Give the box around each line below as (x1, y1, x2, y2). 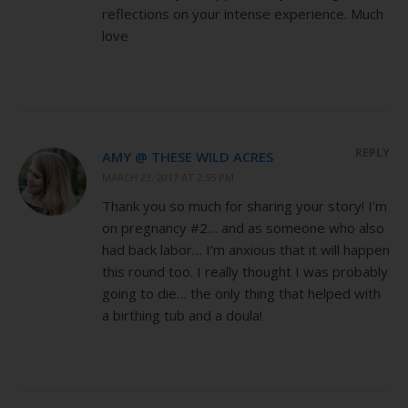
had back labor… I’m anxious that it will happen (102, 240, 390, 259)
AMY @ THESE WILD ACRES (102, 147, 273, 166)
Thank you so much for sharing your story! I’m (102, 196, 387, 215)
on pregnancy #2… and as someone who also (102, 218, 384, 237)
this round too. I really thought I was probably (102, 261, 388, 280)
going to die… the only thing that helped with (102, 283, 381, 302)
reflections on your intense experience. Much (102, 4, 383, 23)
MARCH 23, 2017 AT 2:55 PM (102, 169, 234, 184)
